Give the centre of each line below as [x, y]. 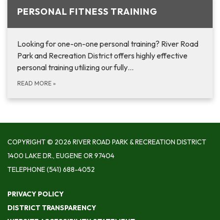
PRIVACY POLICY [36, 194]
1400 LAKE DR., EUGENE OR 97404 [61, 156]
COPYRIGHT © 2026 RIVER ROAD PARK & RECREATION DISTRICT [107, 142]
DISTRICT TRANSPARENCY [52, 208]
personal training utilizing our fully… [75, 68]
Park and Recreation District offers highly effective [102, 56]
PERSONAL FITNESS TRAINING [87, 12]
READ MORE [35, 83]
